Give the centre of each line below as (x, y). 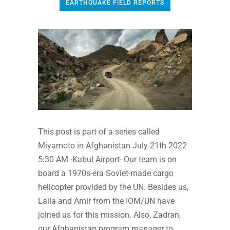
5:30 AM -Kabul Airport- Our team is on (107, 160)
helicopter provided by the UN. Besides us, (113, 187)
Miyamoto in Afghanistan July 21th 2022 (112, 146)
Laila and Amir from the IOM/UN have (106, 201)
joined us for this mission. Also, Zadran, (109, 215)
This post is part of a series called (99, 132)
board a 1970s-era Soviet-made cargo (106, 174)
